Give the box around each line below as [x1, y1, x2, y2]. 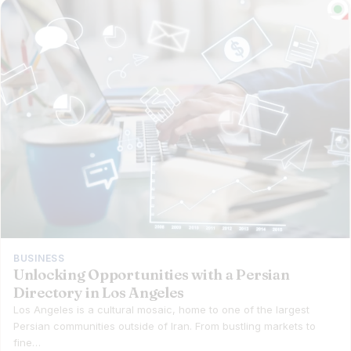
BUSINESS [13, 251, 65, 264]
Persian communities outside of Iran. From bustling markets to [13, 319, 316, 332]
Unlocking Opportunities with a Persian [13, 265, 290, 284]
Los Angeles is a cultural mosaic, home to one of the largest [13, 302, 309, 316]
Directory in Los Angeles [13, 283, 184, 302]
